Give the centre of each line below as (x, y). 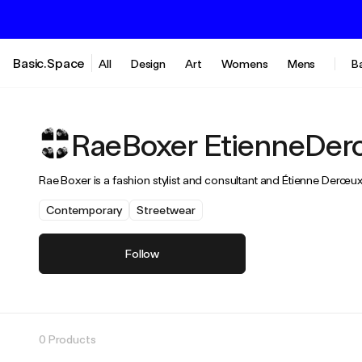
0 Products (67, 339)
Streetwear (166, 210)
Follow (142, 253)
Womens (244, 63)
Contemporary (84, 210)
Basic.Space (49, 63)
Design (148, 63)
